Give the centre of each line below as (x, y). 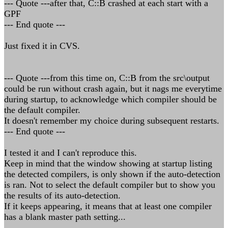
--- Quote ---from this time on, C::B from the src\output (107, 78)
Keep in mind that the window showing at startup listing (108, 163)
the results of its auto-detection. (62, 195)
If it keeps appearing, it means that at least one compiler (108, 206)
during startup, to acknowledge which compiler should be (110, 99)
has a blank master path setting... (65, 217)
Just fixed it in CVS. (42, 46)
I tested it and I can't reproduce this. (70, 153)
